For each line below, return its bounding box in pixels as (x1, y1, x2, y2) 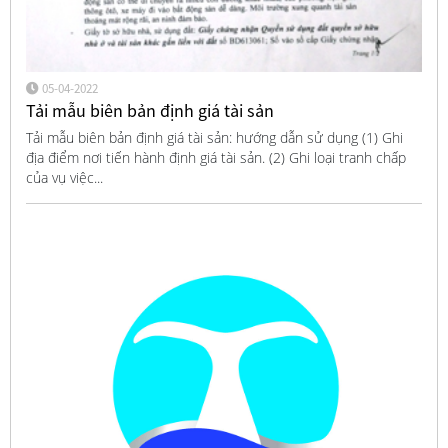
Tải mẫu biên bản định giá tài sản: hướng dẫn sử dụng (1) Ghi (25, 128, 403, 148)
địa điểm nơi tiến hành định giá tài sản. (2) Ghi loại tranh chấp (25, 148, 406, 168)
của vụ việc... (25, 168, 103, 188)
